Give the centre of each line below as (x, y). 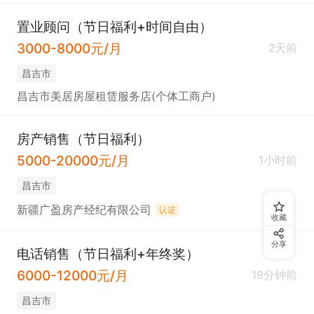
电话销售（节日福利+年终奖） (108, 254)
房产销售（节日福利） (83, 138)
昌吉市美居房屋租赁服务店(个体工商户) (116, 96)
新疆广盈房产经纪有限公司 (84, 210)
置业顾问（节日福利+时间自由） (114, 26)
